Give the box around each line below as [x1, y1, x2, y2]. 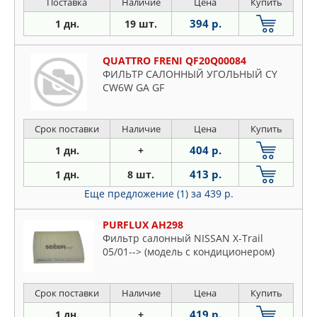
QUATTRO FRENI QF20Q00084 [103, 53, 246, 67]
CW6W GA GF [103, 80, 164, 94]
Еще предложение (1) [83, 186, 191, 200]
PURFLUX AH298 [103, 217, 183, 231]
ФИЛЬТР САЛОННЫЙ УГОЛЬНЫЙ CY [103, 67, 277, 81]
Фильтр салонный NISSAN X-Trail [103, 231, 263, 245]
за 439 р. [190, 186, 234, 200]
